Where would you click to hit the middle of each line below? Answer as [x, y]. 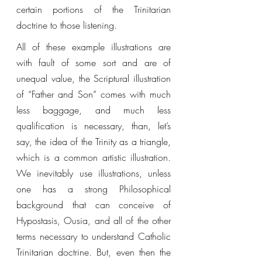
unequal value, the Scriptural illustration [94, 78]
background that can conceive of [94, 205]
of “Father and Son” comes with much [94, 94]
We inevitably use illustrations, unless [94, 173]
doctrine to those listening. [68, 25]
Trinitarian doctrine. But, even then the [94, 252]
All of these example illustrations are [94, 47]
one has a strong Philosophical [94, 189]
